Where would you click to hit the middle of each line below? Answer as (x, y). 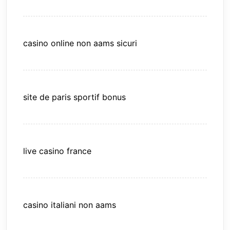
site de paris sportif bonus (74, 97)
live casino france (57, 151)
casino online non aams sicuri (80, 43)
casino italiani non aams (70, 205)
